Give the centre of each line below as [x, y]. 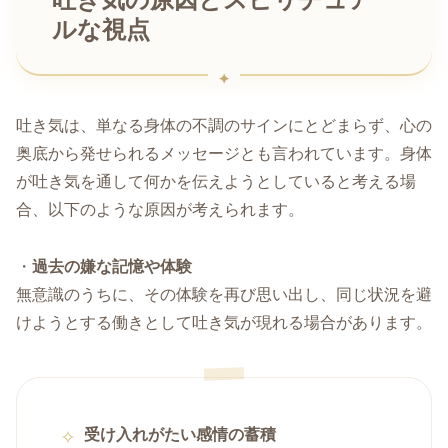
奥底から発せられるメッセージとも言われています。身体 [224, 154]
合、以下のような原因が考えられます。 [160, 210]
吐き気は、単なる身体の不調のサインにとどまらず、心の [224, 126]
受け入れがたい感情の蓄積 [180, 435]
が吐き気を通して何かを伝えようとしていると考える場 [216, 182]
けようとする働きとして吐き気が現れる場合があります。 [224, 323]
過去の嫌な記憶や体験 [112, 267]
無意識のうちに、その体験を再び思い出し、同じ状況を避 [224, 295]
